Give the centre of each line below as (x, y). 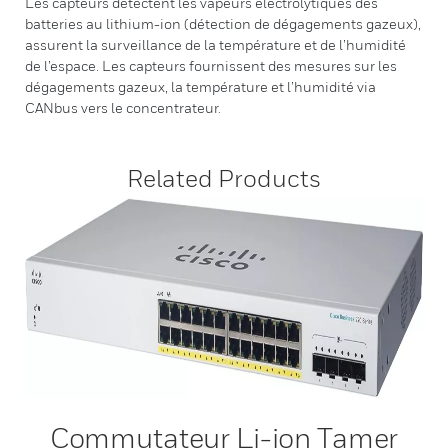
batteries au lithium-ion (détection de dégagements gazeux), (223, 23)
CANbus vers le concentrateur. (123, 107)
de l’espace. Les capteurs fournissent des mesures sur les (211, 65)
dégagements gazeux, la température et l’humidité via (200, 86)
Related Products (224, 178)
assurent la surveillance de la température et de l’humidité (215, 44)
